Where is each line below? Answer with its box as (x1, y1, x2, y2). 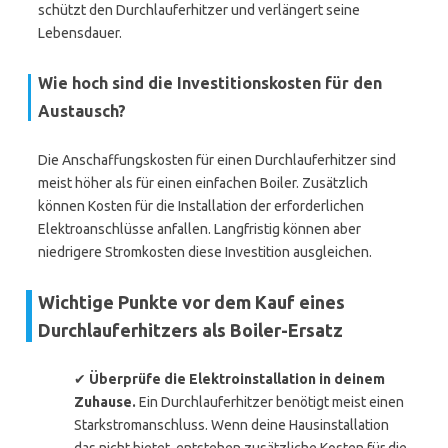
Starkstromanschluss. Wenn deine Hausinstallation (74, 417, 389, 433)
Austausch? (38, 102, 126, 120)
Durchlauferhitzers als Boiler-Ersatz (38, 320, 343, 340)
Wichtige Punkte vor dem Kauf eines (38, 292, 345, 312)
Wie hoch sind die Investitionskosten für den (38, 74, 382, 92)
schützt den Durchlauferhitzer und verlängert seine (38, 2, 360, 18)
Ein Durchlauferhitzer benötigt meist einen (136, 394, 404, 410)
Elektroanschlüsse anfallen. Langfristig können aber (38, 221, 361, 237)
